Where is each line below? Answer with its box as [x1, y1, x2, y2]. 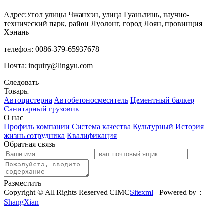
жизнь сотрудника [4, 131, 65, 139]
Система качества [72, 122, 131, 131]
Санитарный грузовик [4, 104, 79, 113]
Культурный [133, 122, 173, 131]
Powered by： [153, 188, 204, 196]
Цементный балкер [130, 95, 194, 104]
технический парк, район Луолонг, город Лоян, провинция [4, 19, 202, 27]
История [175, 122, 204, 131]
